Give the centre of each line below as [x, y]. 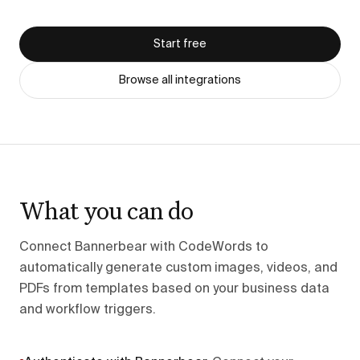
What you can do [106, 210]
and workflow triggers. [88, 310]
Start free [180, 44]
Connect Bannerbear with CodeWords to [144, 247]
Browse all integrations [180, 80]
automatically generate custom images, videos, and [178, 268]
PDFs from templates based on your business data [174, 289]
